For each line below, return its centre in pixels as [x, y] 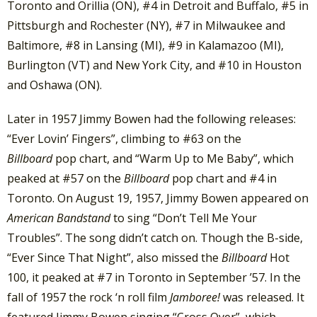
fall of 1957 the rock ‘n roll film [88, 297]
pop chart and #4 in [224, 178]
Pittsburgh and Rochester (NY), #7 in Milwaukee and [146, 26]
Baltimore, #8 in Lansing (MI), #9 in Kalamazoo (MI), [145, 46]
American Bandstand [60, 218]
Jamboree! [196, 297]
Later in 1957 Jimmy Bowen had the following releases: [151, 119]
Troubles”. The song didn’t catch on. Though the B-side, [155, 237]
